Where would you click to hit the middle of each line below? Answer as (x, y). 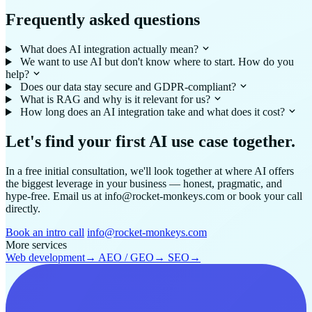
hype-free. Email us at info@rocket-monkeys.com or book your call (154, 196)
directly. (23, 209)
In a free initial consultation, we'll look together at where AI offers (150, 171)
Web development (45, 258)
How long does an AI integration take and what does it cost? (152, 112)
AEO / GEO (126, 258)
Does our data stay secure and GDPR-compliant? (128, 87)
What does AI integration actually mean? (109, 49)
